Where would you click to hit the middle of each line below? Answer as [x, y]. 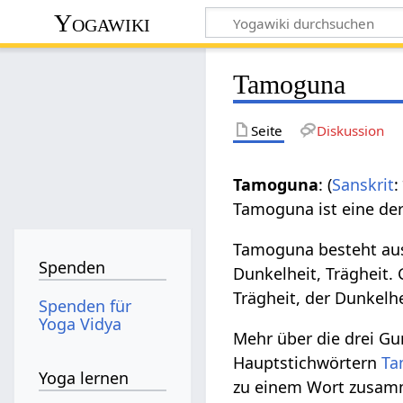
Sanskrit [363, 184]
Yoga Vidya [81, 323]
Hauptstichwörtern [308, 362]
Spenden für [85, 305]
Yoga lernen [84, 378]
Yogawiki [103, 22]
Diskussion [350, 130]
